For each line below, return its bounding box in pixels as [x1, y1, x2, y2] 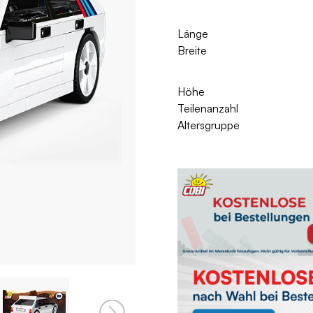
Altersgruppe [177, 118, 240, 133]
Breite [177, 43, 207, 58]
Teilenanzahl [177, 101, 238, 116]
